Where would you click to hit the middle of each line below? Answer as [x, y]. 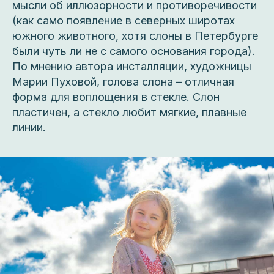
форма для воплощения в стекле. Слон [116, 97]
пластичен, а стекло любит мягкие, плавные [129, 112]
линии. [29, 127]
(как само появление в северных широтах [124, 20]
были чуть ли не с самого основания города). [134, 51]
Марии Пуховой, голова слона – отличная [123, 81]
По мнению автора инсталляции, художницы [132, 66]
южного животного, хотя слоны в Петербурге [135, 35]
